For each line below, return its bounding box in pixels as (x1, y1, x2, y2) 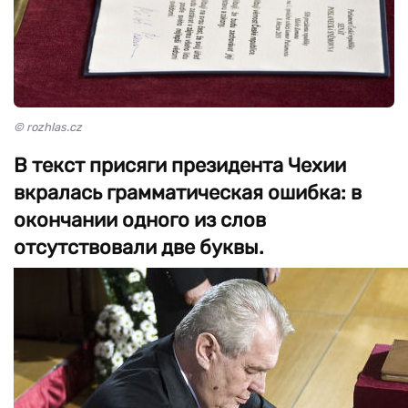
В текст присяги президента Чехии (14, 153, 346, 178)
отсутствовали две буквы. (14, 235, 264, 260)
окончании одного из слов (14, 208, 266, 232)
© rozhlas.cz (14, 120, 82, 134)
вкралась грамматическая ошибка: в (14, 180, 362, 205)
